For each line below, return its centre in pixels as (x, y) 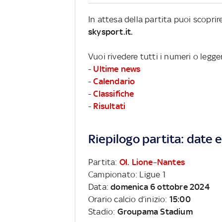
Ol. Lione (136, 162)
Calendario (114, 81)
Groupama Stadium (155, 211)
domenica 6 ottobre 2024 (160, 187)
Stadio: (103, 211)
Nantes (171, 162)
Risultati (110, 106)
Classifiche (114, 93)
